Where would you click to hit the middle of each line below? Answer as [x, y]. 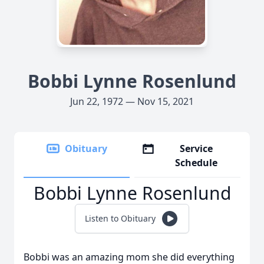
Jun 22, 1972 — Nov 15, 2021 [132, 101]
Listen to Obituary [120, 218]
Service [197, 148]
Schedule [197, 163]
